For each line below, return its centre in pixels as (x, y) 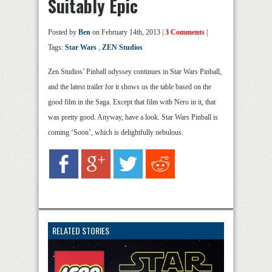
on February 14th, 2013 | (128, 32)
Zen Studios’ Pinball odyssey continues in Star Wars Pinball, (135, 72)
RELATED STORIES (81, 231)
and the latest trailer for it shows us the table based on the (130, 87)
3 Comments (185, 32)
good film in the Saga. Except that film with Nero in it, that (132, 102)
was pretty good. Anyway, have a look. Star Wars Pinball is (133, 117)
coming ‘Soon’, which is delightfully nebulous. (116, 133)
